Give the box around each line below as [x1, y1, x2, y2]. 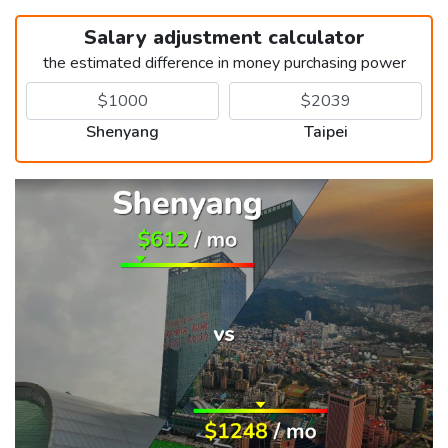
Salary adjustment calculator [83, 23, 365, 51]
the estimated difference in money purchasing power [42, 51, 406, 74]
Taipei [303, 120, 348, 143]
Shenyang [86, 120, 159, 143]
